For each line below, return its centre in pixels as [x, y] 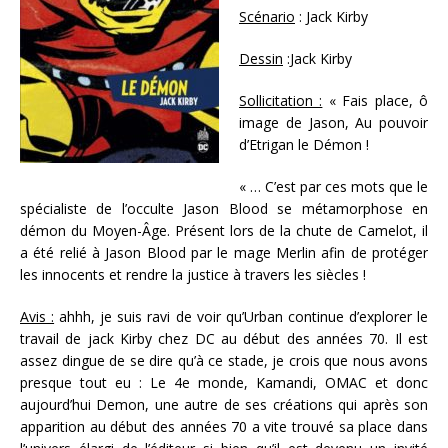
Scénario [267, 17]
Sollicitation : [281, 101]
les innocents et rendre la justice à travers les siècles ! [193, 275]
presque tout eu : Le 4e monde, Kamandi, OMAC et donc [224, 383]
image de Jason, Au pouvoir [333, 123]
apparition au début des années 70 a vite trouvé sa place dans [224, 427]
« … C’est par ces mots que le [333, 187]
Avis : [37, 317]
